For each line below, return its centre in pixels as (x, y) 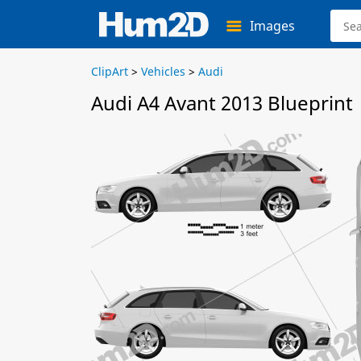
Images (272, 26)
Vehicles (163, 71)
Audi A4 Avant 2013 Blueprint (222, 103)
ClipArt (110, 71)
